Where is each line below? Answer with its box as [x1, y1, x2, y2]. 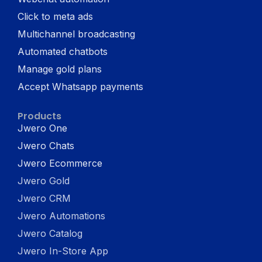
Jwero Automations [18, 209, 106, 222]
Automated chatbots [18, 45, 108, 57]
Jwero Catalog [18, 227, 83, 239]
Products [18, 109, 62, 123]
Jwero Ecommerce [18, 157, 103, 169]
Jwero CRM [18, 192, 71, 204]
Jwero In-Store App [18, 244, 109, 257]
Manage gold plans [18, 63, 102, 75]
